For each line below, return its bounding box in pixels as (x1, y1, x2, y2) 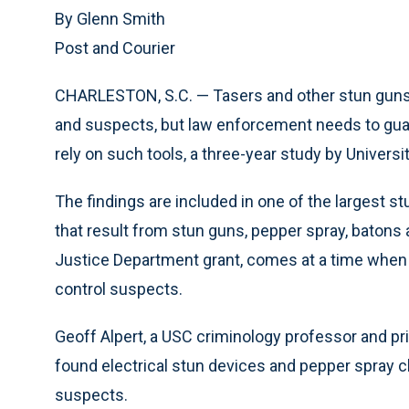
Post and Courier (55, 38, 175, 58)
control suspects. (55, 279, 183, 299)
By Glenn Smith (55, 9, 165, 28)
